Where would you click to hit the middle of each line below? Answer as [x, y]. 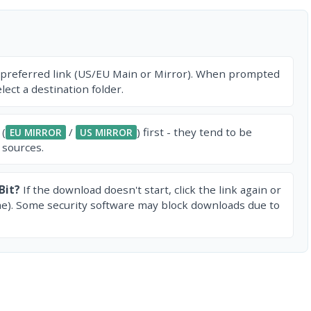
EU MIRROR [36, 132]
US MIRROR [106, 132]
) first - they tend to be [194, 132]
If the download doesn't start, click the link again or [151, 190]
